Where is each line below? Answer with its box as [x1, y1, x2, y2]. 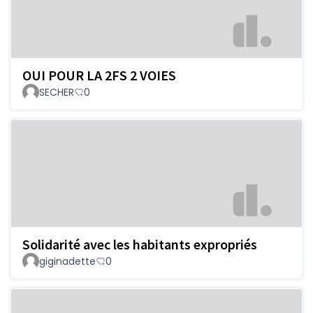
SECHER [39, 85, 74, 99]
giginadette [39, 254, 96, 269]
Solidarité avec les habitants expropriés [22, 235, 257, 254]
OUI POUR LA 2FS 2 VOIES [22, 66, 176, 84]
